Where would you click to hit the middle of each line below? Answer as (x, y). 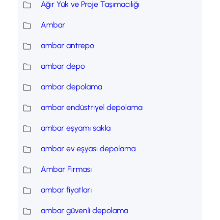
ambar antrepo (67, 46)
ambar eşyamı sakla (75, 128)
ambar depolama (71, 87)
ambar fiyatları (66, 190)
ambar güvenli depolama (84, 211)
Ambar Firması (66, 169)
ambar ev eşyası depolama (88, 149)
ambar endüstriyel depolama (91, 108)
